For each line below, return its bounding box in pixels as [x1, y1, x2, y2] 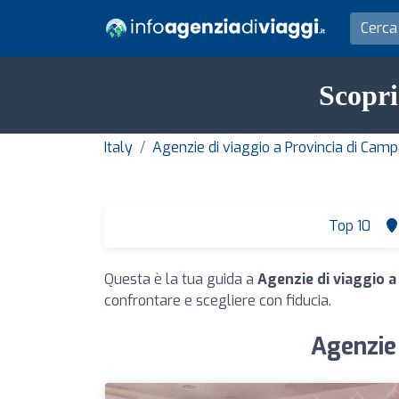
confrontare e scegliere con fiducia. [104, 291, 331, 310]
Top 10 [325, 216, 370, 235]
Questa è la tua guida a [104, 270, 257, 289]
